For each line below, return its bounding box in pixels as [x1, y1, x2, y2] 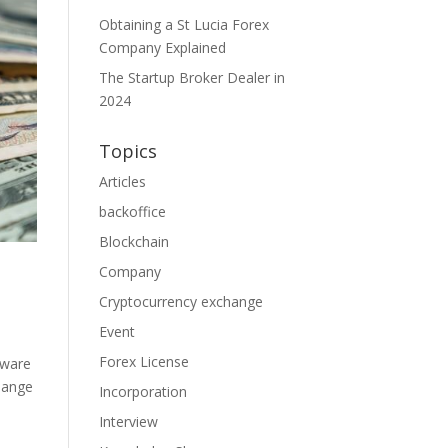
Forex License [98, 352, 189, 371]
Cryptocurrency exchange [98, 292, 263, 311]
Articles [98, 172, 146, 191]
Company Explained [98, 38, 226, 57]
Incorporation [98, 382, 187, 401]
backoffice [98, 202, 166, 221]
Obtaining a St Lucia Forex [98, 15, 269, 34]
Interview [98, 412, 158, 431]
